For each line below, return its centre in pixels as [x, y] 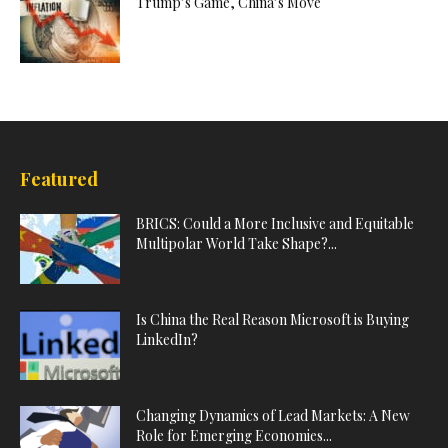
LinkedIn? [167, 339]
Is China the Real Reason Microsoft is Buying [272, 319]
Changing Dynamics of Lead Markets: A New [273, 415]
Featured [59, 178]
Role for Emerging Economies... [234, 435]
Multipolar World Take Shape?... [236, 243]
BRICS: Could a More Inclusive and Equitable [275, 223]
